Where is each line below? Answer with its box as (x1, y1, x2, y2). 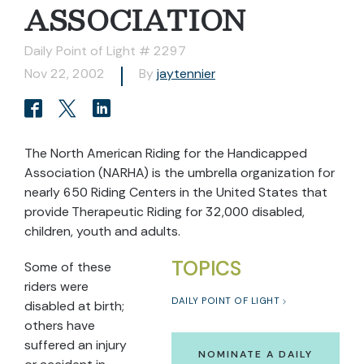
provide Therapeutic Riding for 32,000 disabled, (24, 203, 305, 220)
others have (24, 317, 95, 334)
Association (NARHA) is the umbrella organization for (24, 164, 335, 181)
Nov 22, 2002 (24, 65, 105, 82)
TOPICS (171, 256, 241, 282)
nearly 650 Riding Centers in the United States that (24, 184, 327, 201)
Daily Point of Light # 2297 (24, 42, 186, 59)
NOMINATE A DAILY (198, 348, 313, 361)
